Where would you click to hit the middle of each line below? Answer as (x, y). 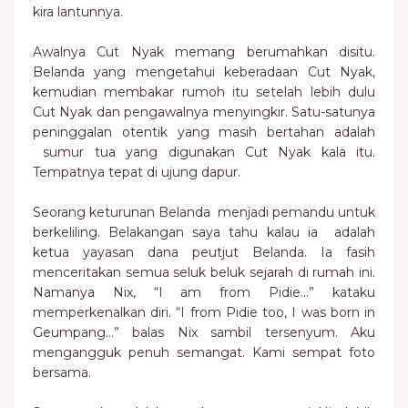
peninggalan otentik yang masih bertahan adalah (204, 132)
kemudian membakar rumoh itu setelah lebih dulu (204, 92)
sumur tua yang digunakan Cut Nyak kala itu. (204, 152)
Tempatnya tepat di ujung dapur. (137, 172)
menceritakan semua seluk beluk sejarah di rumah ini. (204, 272)
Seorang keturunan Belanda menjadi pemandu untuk (204, 212)
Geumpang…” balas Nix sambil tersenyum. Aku (204, 332)
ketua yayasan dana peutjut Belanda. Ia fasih (204, 252)
